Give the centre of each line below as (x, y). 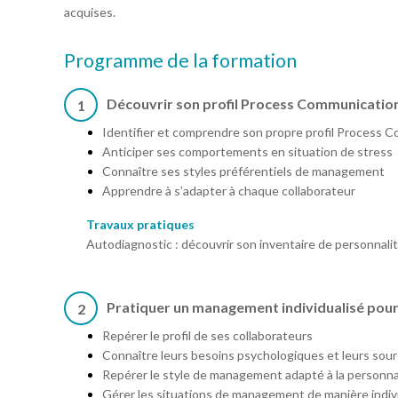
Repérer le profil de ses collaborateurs (207, 335)
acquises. (90, 12)
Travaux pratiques (140, 224)
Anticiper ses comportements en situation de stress (247, 151)
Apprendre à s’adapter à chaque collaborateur (229, 191)
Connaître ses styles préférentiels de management (243, 171)
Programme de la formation (180, 60)
